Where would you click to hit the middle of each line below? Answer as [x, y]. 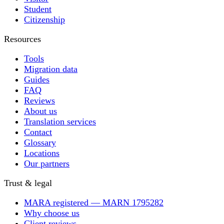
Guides [37, 79]
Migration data [51, 69]
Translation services [60, 121]
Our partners [47, 163]
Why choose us [52, 213]
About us [40, 111]
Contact [38, 132]
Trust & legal [28, 183]
